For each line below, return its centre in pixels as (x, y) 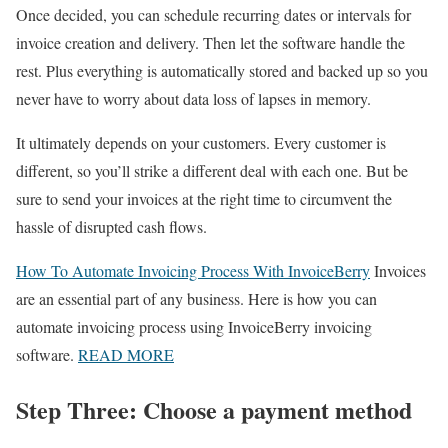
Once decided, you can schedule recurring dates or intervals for (213, 15)
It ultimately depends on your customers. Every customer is (201, 143)
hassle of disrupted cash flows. (111, 227)
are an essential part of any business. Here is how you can (196, 299)
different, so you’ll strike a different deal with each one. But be (212, 171)
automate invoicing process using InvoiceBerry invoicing (194, 327)
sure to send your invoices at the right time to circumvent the (204, 199)
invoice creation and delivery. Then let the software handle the (210, 43)
